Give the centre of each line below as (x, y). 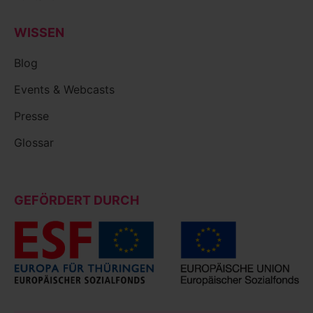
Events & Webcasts (64, 90)
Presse (31, 116)
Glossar (34, 143)
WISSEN (39, 33)
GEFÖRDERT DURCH (77, 201)
